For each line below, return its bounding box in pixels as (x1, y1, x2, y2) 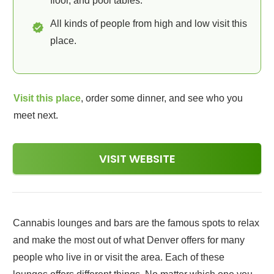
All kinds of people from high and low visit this (50, 18, 247, 29)
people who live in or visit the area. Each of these (13, 252, 224, 262)
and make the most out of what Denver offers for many (13, 235, 245, 245)
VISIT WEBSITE (98, 151, 176, 166)
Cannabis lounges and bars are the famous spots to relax (13, 218, 259, 228)
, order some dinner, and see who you (81, 93, 243, 103)
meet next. (13, 110, 58, 120)
